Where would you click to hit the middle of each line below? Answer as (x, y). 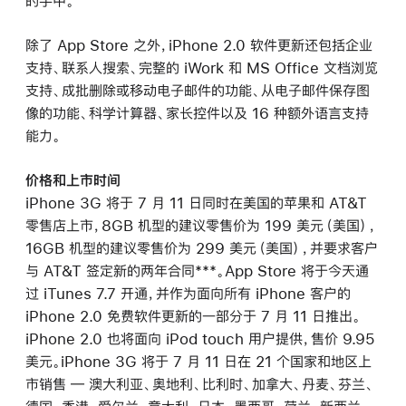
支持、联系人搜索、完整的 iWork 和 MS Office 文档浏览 (202, 67)
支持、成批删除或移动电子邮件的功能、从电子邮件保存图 (198, 90)
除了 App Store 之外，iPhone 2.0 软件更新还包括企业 (199, 44)
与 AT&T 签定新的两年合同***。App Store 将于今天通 (197, 271)
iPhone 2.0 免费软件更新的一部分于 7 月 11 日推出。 (193, 316)
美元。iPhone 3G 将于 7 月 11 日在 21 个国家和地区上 (198, 362)
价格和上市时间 (73, 180)
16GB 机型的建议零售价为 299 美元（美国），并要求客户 (202, 248)
